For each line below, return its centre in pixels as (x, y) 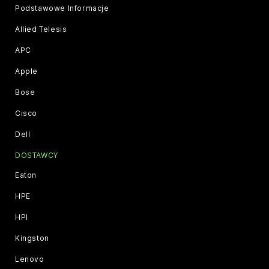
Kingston (32, 238)
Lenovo (30, 259)
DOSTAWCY (37, 155)
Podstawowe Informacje (62, 8)
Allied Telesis (41, 29)
